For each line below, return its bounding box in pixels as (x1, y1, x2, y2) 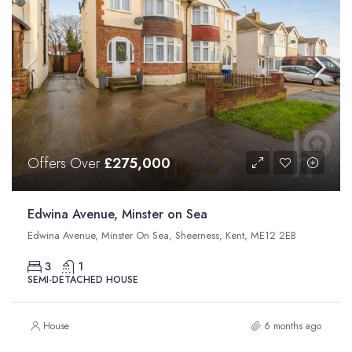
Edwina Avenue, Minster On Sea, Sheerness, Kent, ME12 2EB (27, 228, 296, 244)
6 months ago (264, 319, 321, 334)
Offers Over (27, 153, 104, 174)
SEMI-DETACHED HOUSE (27, 273, 138, 288)
